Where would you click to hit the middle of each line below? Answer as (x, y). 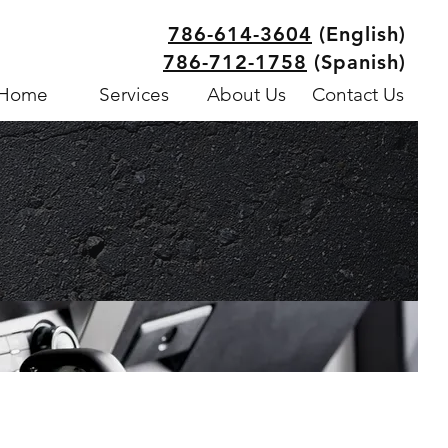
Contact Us (358, 94)
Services (134, 94)
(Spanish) (356, 62)
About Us (246, 94)
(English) (359, 34)
